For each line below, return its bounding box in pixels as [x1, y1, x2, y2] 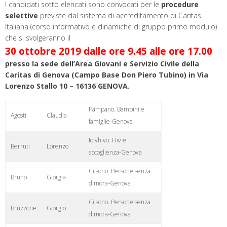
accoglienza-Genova [89, 147, 142, 157]
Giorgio [47, 203, 66, 212]
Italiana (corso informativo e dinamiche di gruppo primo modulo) [5, 21, 217, 31]
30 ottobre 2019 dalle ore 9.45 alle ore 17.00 [5, 44, 212, 57]
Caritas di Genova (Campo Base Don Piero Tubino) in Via [5, 69, 208, 80]
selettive [5, 10, 38, 20]
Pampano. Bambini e [89, 104, 144, 113]
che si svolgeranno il [5, 32, 70, 43]
